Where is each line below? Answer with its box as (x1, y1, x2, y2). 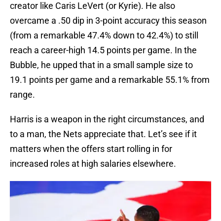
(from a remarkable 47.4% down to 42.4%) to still (10, 30, 198, 41)
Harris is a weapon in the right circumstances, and (10, 114, 204, 125)
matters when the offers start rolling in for (10, 144, 172, 154)
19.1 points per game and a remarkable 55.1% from (10, 74, 210, 85)
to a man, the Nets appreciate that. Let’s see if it (10, 129, 197, 140)
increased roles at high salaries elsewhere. (10, 158, 176, 169)
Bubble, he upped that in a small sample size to (10, 60, 193, 71)
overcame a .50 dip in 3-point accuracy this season (10, 15, 207, 26)
